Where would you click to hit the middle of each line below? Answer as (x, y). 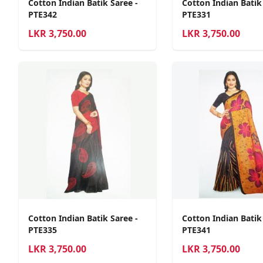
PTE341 (196, 230)
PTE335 (43, 230)
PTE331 (196, 15)
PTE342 (43, 15)
